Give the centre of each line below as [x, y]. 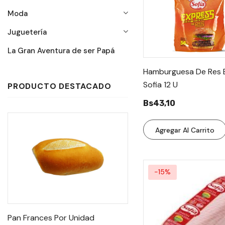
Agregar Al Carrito [185, 130]
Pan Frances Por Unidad [51, 218]
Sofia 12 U [160, 85]
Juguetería [27, 32]
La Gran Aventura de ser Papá [61, 51]
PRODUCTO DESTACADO [60, 86]
